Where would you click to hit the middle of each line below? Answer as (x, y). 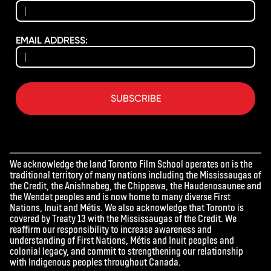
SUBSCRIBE (135, 98)
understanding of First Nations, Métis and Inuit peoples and (122, 240)
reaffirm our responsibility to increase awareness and (111, 229)
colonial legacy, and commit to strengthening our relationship (126, 250)
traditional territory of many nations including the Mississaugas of (135, 174)
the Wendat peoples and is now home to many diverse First (120, 196)
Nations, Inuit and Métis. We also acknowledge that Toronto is (127, 207)
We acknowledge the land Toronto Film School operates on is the (131, 163)
